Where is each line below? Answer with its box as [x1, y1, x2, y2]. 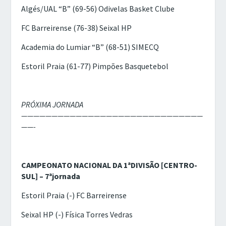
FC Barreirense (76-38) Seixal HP [21, 22, 132, 33]
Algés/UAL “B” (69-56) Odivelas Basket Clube [21, 3, 175, 14]
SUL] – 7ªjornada [21, 171, 81, 181]
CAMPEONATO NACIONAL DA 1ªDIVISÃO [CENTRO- [21, 159, 198, 170]
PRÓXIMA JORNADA [21, 99, 84, 109]
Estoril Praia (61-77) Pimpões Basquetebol [21, 61, 169, 71]
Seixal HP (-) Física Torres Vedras [21, 209, 133, 219]
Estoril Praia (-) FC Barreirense [21, 190, 127, 200]
